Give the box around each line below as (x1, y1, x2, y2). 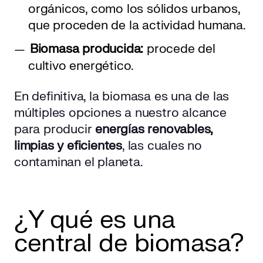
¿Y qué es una (14, 204, 176, 236)
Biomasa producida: (29, 41, 147, 58)
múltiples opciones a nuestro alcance (14, 105, 227, 122)
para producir (14, 122, 96, 138)
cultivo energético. (28, 58, 134, 75)
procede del (147, 41, 215, 58)
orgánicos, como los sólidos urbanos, (28, 1, 240, 18)
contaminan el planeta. (14, 154, 143, 171)
